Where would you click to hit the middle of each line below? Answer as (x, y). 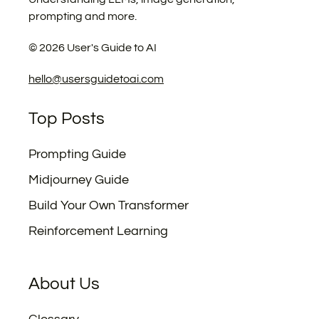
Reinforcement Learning (98, 231)
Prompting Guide (77, 154)
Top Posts (67, 119)
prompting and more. (83, 16)
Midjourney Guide (79, 180)
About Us (64, 284)
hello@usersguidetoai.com (96, 79)
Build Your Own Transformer (109, 205)
